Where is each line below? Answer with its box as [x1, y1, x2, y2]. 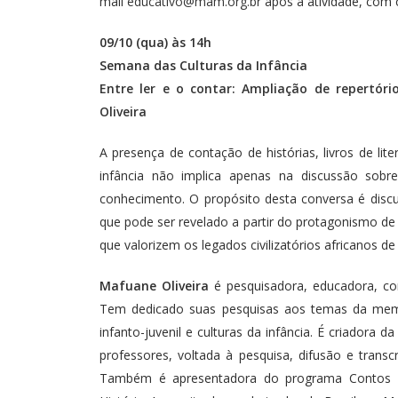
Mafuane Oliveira [99, 277, 209, 295]
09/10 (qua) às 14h [99, 34, 215, 52]
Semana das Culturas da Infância [99, 57, 307, 75]
